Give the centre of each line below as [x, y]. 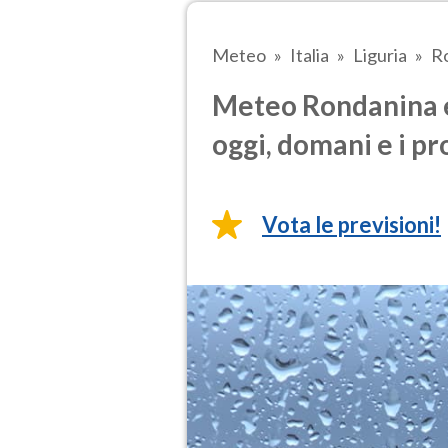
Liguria [380, 55]
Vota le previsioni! [351, 225]
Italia [309, 55]
